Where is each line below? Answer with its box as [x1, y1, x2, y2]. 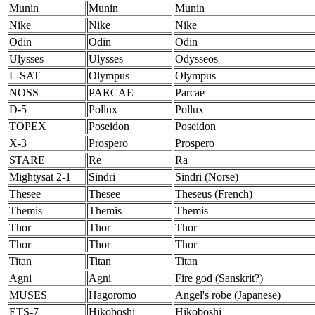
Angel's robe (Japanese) [175, 289, 281, 301]
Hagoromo [89, 289, 136, 301]
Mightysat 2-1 [9, 171, 71, 183]
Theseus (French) [175, 188, 252, 200]
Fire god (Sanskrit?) [175, 272, 263, 284]
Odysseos [175, 53, 218, 65]
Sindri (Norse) [175, 171, 238, 183]
